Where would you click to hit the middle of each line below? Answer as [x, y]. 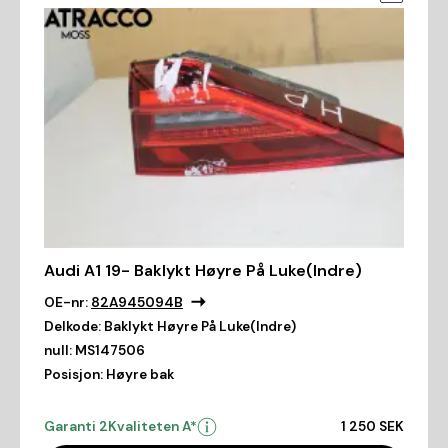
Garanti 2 [76, 426]
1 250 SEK [372, 426]
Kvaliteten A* [152, 426]
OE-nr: [66, 302]
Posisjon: [73, 374]
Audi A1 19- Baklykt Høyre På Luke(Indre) [203, 270]
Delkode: [72, 326]
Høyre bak [140, 374]
